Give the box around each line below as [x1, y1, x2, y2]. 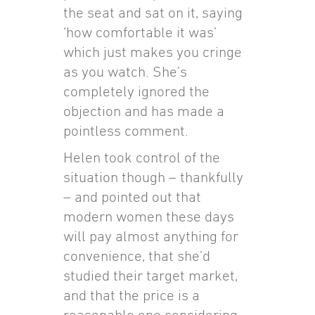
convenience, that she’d [63, 247, 210, 264]
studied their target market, [63, 266, 238, 283]
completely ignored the [63, 82, 210, 99]
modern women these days [63, 207, 234, 224]
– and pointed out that [63, 188, 201, 205]
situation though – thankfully [63, 168, 243, 185]
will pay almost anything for [63, 227, 238, 244]
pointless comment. [63, 122, 188, 139]
